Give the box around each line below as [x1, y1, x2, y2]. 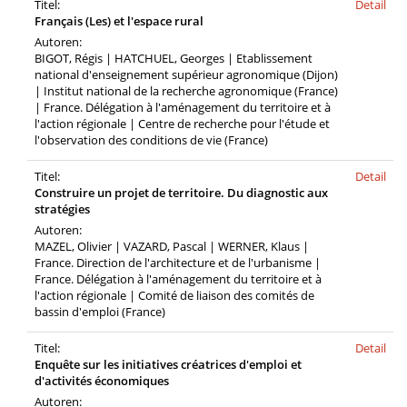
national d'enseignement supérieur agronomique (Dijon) [35, 66, 338, 83]
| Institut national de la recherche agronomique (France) [35, 83, 338, 99]
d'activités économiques [35, 372, 169, 389]
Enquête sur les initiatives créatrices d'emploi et [35, 356, 302, 372]
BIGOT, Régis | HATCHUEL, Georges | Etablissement [35, 50, 313, 66]
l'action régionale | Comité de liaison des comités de [35, 287, 314, 303]
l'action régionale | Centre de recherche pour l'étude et [35, 115, 330, 132]
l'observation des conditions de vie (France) [35, 132, 268, 148]
